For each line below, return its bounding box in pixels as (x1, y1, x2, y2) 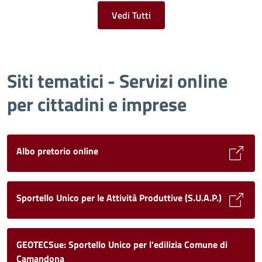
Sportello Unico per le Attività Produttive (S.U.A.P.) (16, 191, 222, 205)
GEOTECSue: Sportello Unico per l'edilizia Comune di (16, 237, 227, 251)
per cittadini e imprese (7, 90, 187, 118)
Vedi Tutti (111, 8, 151, 22)
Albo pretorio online (16, 144, 98, 158)
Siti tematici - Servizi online (7, 67, 227, 95)
